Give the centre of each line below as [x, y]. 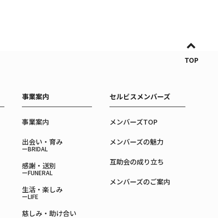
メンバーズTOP [133, 122]
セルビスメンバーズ [140, 96]
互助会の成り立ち [136, 162]
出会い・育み [42, 142]
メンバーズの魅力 [136, 142]
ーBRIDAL [35, 149]
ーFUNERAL [37, 173]
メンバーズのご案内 [140, 182]
